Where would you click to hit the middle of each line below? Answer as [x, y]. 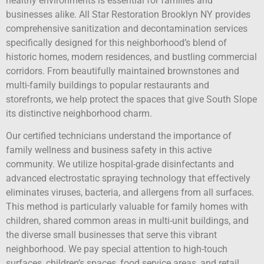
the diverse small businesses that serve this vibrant [111, 235]
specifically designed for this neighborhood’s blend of [116, 43]
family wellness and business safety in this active [109, 150]
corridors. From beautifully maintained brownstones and [123, 71]
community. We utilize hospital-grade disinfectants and [120, 164]
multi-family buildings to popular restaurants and [108, 85]
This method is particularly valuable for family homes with [127, 207]
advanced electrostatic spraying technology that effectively [128, 179]
